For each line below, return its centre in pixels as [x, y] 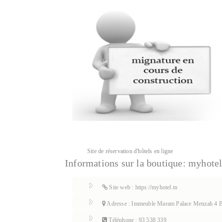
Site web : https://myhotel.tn [143, 187]
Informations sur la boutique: [127, 163]
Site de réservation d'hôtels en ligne [130, 151]
